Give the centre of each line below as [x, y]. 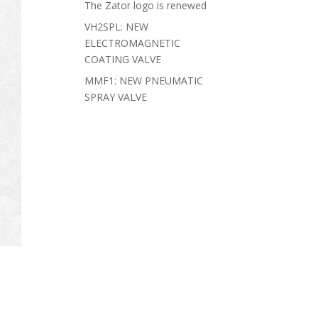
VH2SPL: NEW [117, 27]
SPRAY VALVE [116, 97]
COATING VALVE [123, 59]
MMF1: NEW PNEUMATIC [144, 81]
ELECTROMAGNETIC [133, 43]
